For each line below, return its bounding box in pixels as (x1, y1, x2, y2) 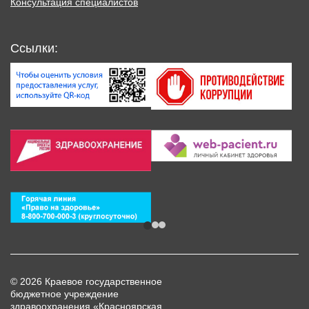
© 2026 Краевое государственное (10, 276, 162, 288)
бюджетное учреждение (10, 288, 119, 300)
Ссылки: (10, 41, 58, 55)
